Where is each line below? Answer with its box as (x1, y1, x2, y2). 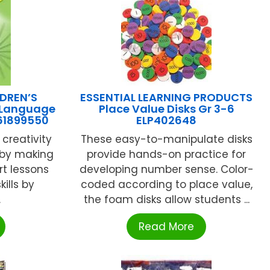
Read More (139, 219, 195, 234)
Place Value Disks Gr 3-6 (98, 101, 234, 116)
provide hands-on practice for (87, 146, 246, 162)
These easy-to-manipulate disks (80, 131, 253, 146)
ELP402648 (136, 112, 197, 128)
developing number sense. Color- (79, 162, 254, 177)
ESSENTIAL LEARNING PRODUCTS (80, 89, 253, 105)
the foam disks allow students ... (83, 192, 250, 207)
